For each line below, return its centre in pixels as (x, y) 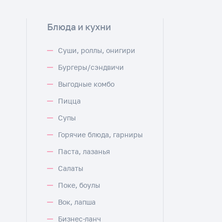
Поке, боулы (79, 185)
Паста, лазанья (84, 151)
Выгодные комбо (86, 84)
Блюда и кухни (79, 27)
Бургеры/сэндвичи (91, 67)
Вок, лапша (77, 202)
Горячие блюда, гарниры (100, 135)
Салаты (71, 168)
